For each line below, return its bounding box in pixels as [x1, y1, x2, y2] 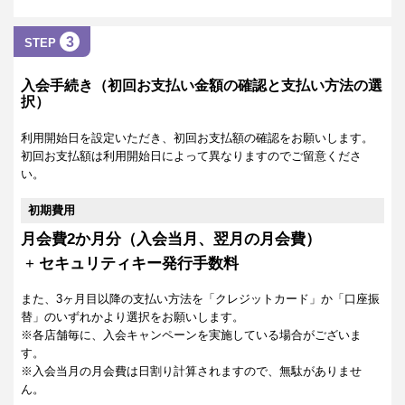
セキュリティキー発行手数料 [39, 255, 239, 273]
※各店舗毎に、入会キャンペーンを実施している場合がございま [21, 328, 362, 343]
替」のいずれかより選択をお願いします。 [21, 310, 244, 325]
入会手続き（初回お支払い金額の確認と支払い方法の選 [21, 78, 382, 94]
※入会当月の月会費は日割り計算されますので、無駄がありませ [21, 364, 362, 379]
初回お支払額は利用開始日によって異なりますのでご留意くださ [21, 149, 362, 164]
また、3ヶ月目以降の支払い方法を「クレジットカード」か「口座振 [21, 292, 380, 306]
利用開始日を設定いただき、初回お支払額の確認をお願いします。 [21, 131, 373, 146]
